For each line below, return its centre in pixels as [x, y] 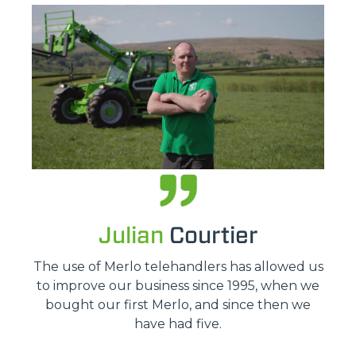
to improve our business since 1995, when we [178, 286]
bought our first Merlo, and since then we [178, 305]
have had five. [178, 324]
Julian [131, 235]
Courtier [211, 235]
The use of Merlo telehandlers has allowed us [178, 267]
